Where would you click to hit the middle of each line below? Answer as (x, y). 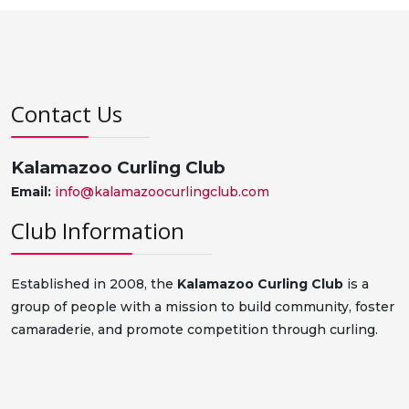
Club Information (98, 231)
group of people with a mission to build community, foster (203, 307)
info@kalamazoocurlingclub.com (162, 192)
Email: (31, 192)
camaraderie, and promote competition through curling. (194, 330)
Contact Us (67, 114)
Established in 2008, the (94, 284)
